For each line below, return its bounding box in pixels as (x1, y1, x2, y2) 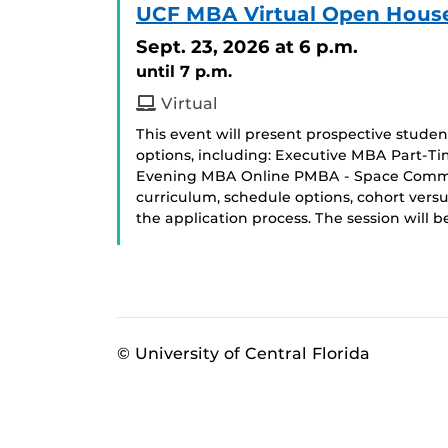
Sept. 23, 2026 (136, 35, 270, 58)
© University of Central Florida (117, 344, 370, 363)
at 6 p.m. (275, 35, 358, 58)
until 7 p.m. (136, 62, 233, 81)
